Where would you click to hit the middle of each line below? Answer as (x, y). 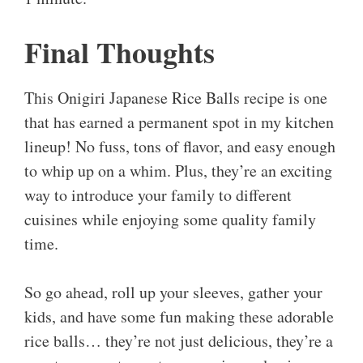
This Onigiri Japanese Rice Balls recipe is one (176, 98)
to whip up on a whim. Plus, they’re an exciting (178, 171)
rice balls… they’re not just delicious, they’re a (179, 341)
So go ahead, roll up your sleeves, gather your (173, 293)
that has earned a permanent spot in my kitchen (179, 122)
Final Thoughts (120, 52)
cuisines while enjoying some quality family (170, 220)
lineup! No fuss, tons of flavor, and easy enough (180, 147)
